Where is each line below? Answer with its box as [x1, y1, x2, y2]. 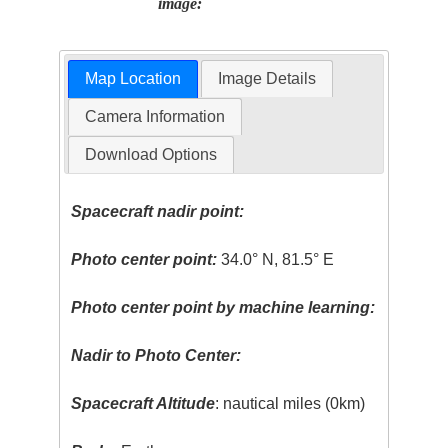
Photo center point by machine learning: [71, 298, 376, 316]
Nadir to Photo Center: [71, 346, 242, 364]
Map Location [84, 69, 181, 87]
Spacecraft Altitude [71, 394, 216, 412]
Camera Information [84, 107, 225, 125]
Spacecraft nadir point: [71, 202, 245, 220]
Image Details [218, 69, 317, 87]
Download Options [84, 145, 217, 163]
